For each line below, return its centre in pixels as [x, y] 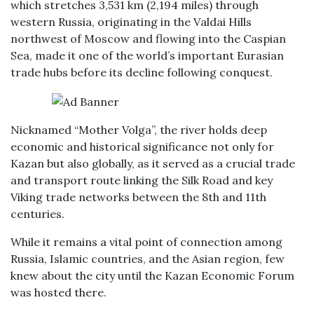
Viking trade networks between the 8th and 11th [138, 197]
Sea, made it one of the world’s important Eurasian [147, 55]
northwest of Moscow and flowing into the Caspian [148, 39]
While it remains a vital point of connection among [146, 242]
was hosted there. [59, 292]
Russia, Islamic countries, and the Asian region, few [148, 259]
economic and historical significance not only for [142, 146]
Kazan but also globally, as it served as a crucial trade [153, 163]
